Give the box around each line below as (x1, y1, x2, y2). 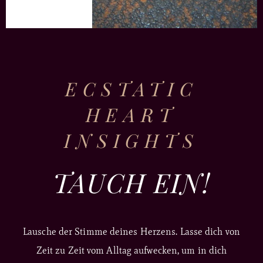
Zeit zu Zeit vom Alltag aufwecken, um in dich (36, 244, 227, 256)
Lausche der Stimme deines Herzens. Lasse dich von (23, 225, 240, 237)
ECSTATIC (65, 75, 198, 101)
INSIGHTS (63, 127, 200, 153)
